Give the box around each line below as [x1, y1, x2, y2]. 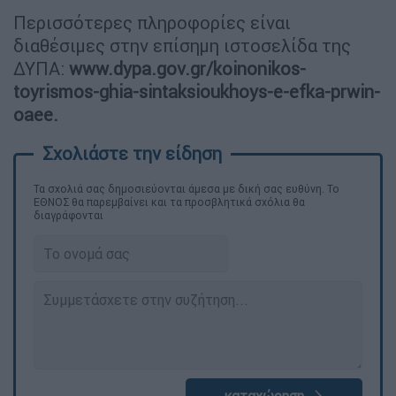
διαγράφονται [34, 208, 103, 222]
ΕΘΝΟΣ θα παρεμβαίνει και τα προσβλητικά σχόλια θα [34, 194, 305, 209]
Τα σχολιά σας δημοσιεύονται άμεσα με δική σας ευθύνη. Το [34, 181, 339, 195]
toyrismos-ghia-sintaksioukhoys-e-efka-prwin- [13, 80, 380, 103]
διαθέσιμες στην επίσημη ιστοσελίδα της [13, 34, 351, 57]
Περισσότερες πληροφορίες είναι [13, 11, 291, 34]
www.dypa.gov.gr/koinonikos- [69, 57, 306, 80]
